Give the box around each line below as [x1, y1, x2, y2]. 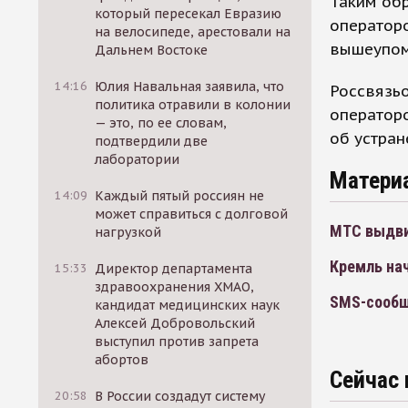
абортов [95, 352, 149, 368]
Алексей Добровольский [95, 315, 256, 331]
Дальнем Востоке [95, 42, 209, 58]
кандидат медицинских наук [95, 297, 280, 313]
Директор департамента [95, 260, 253, 277]
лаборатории [95, 151, 180, 168]
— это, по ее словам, [95, 115, 228, 131]
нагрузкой [95, 224, 162, 240]
